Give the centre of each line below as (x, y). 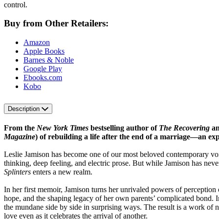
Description (25, 109)
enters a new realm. (62, 172)
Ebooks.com (43, 77)
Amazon (37, 42)
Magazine (20, 136)
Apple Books (44, 51)
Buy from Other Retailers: (56, 23)
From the (20, 128)
